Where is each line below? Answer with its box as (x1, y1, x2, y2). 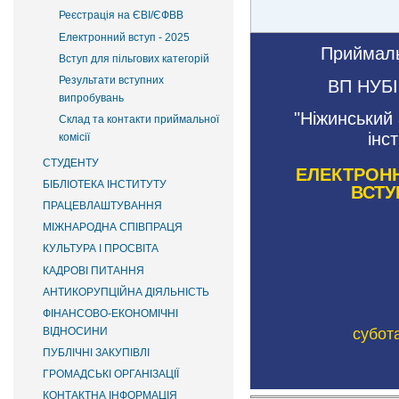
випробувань (59, 92, 124, 104)
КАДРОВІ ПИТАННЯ (43, 264, 144, 277)
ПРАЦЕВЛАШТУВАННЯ (43, 199, 162, 212)
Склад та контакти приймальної (59, 113, 219, 126)
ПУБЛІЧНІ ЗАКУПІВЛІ (43, 346, 150, 360)
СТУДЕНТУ (43, 156, 99, 169)
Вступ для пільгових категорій (59, 52, 209, 65)
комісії (59, 131, 90, 144)
